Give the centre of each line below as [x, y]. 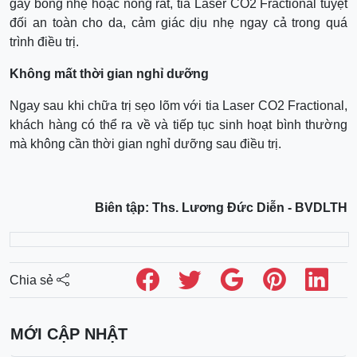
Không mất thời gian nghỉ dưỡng [109, 74]
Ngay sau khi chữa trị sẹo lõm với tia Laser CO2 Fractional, [178, 106]
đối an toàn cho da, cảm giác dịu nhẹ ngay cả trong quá [178, 23]
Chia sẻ [33, 280]
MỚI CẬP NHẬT [69, 334]
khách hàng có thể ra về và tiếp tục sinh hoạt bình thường [178, 125]
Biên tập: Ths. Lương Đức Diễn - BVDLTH [221, 208]
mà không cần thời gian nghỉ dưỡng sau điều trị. [145, 144]
